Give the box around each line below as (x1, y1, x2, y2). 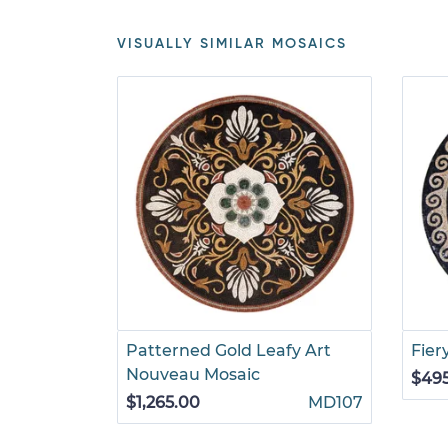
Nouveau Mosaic (126, 365, 260, 384)
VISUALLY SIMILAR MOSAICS (117, 37, 347, 51)
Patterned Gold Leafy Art (126, 341, 331, 360)
